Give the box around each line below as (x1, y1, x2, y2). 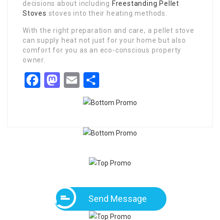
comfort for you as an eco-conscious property (23, 46, 182, 54)
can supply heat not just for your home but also (23, 36, 186, 44)
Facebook (40, 71, 106, 89)
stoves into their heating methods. (46, 9, 167, 17)
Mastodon (60, 71, 129, 89)
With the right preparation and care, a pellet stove (23, 27, 194, 34)
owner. (23, 56, 46, 64)
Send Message (88, 193, 147, 204)
